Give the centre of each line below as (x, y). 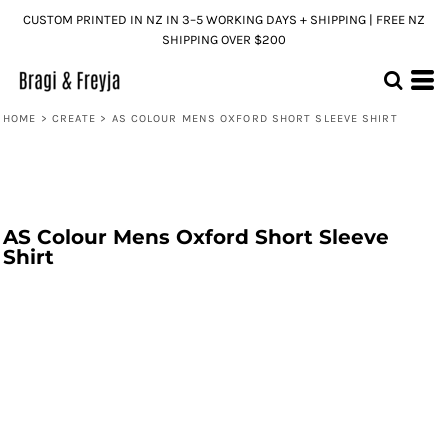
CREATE (74, 118)
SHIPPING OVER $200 (224, 39)
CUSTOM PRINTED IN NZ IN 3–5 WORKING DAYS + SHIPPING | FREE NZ (224, 19)
